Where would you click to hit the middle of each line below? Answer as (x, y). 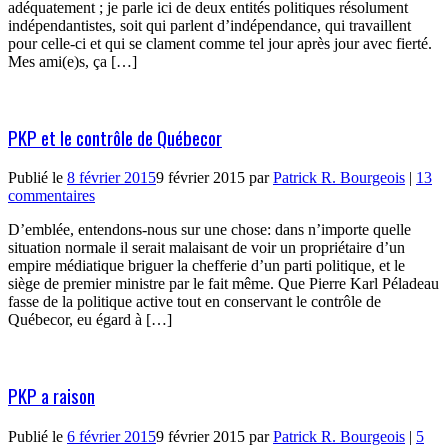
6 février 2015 (111, 436)
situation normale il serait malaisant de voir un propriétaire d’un (206, 248)
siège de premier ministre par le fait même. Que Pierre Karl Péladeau (223, 284)
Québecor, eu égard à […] (90, 320)
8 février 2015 (111, 178)
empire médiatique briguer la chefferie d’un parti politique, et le (206, 266)
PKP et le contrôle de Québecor (115, 137)
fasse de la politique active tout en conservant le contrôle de (194, 302)
